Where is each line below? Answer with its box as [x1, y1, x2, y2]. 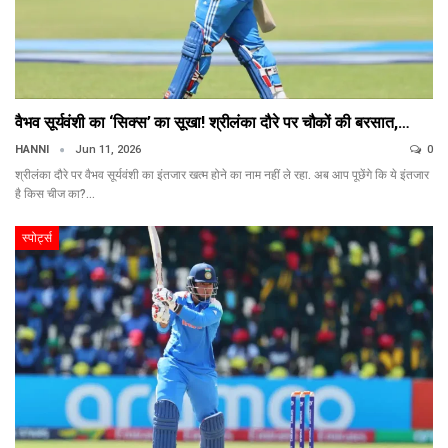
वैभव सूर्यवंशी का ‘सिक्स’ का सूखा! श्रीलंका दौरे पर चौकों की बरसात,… [15, 113, 410, 133]
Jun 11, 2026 [75, 143, 141, 157]
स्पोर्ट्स [22, 231, 52, 246]
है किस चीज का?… [15, 187, 95, 202]
